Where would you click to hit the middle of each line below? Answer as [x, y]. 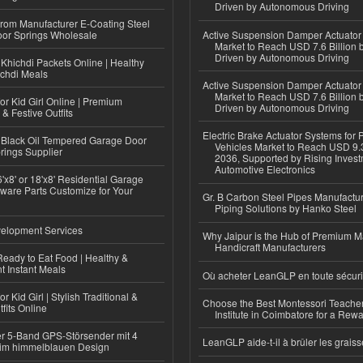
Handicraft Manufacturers [270, 247]
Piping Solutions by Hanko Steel [286, 208]
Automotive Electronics [265, 169]
